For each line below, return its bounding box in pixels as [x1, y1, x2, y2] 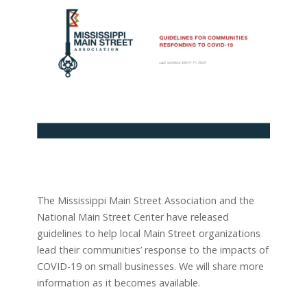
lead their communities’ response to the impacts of [36, 243, 269, 257]
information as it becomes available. [36, 276, 200, 290]
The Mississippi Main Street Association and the [36, 194, 254, 208]
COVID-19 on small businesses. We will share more [36, 260, 264, 273]
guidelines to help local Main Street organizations [36, 227, 260, 241]
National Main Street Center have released [36, 210, 229, 224]
